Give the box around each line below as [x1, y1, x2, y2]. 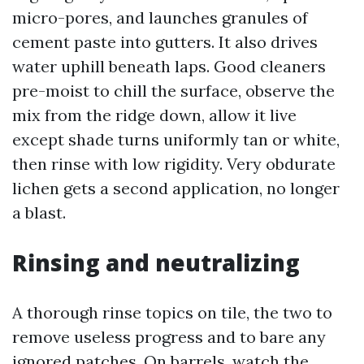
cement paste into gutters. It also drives [12, 32, 318, 52]
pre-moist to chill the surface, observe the [12, 80, 335, 101]
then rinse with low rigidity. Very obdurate [12, 154, 336, 174]
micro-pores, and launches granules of [12, 7, 308, 28]
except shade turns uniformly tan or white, [12, 129, 340, 149]
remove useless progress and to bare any [12, 327, 326, 347]
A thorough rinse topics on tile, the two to [12, 302, 332, 323]
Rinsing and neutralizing [12, 247, 300, 278]
